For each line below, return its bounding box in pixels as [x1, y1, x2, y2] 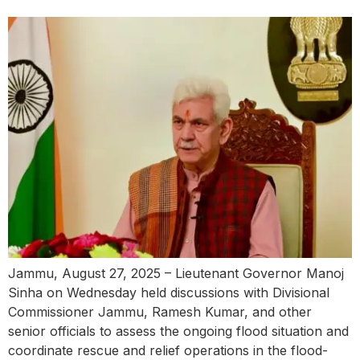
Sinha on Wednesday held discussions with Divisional [8, 284, 329, 301]
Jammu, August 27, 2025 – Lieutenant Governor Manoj [8, 264, 344, 281]
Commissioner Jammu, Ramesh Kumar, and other [8, 303, 312, 320]
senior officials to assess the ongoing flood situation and [8, 322, 349, 339]
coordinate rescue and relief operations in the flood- [8, 342, 328, 358]
